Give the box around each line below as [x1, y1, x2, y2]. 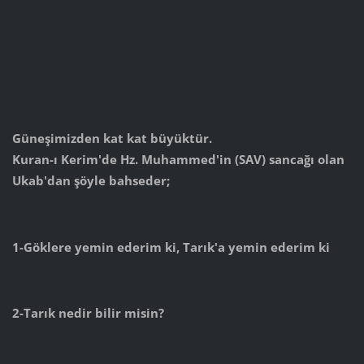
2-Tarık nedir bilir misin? [11, 305, 164, 322]
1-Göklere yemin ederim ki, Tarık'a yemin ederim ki [11, 238, 330, 255]
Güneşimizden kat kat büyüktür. [11, 129, 212, 146]
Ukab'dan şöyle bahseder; [11, 171, 170, 188]
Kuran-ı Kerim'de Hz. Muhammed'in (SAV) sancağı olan [11, 150, 344, 167]
